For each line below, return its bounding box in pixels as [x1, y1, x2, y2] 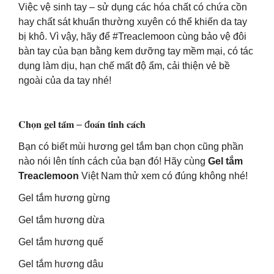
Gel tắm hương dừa [18, 215, 105, 225]
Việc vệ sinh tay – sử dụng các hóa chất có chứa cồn [18, 2, 247, 12]
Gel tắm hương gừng [18, 193, 110, 203]
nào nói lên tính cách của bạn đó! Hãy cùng [18, 156, 208, 166]
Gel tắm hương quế [18, 237, 103, 247]
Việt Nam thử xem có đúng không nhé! [81, 171, 248, 181]
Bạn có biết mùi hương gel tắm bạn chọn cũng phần [18, 141, 243, 152]
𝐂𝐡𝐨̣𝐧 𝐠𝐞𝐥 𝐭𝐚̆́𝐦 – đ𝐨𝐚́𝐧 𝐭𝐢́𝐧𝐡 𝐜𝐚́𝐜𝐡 [18, 119, 146, 130]
